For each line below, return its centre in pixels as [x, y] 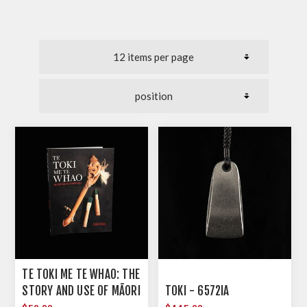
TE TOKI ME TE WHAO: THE [81, 275]
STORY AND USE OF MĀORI [81, 291]
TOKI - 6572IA [197, 291]
